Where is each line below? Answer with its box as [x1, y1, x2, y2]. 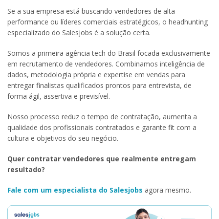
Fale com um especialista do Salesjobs [7, 185, 143, 195]
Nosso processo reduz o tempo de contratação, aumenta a [7, 111, 197, 121]
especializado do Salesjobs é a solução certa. [7, 27, 151, 37]
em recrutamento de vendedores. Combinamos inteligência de [7, 59, 205, 68]
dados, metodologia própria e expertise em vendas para [7, 69, 185, 79]
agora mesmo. [143, 185, 191, 195]
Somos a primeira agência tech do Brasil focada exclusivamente [7, 48, 210, 58]
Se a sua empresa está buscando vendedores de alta [7, 6, 175, 16]
